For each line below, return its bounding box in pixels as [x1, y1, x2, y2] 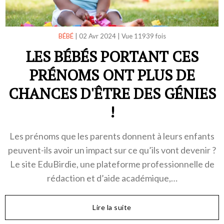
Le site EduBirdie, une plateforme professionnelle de [9, 158, 214, 170]
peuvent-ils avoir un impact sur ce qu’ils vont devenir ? [8, 144, 216, 156]
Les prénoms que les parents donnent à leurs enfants [9, 130, 214, 142]
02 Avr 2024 [78, 32, 116, 40]
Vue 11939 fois [121, 32, 166, 40]
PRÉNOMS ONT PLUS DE [29, 65, 195, 85]
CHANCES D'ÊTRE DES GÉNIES [8, 83, 216, 104]
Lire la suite [92, 203, 131, 212]
